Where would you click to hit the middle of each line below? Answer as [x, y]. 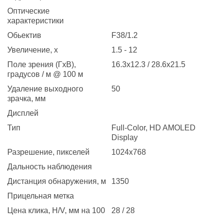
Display [125, 137]
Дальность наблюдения [50, 166]
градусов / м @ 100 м [45, 74]
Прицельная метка [41, 196]
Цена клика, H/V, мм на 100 [56, 210]
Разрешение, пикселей [48, 152]
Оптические [28, 11]
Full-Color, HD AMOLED [154, 127]
